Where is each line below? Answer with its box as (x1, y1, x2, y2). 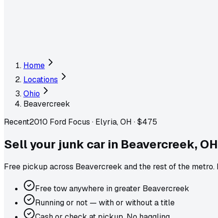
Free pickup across (4, 161, 75, 172)
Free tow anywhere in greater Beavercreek (35, 183, 189, 194)
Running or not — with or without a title (35, 197, 175, 208)
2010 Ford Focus (29, 117, 90, 127)
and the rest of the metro (122, 161, 213, 172)
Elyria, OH (95, 117, 132, 127)
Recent (4, 117, 29, 127)
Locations (23, 74, 58, 85)
